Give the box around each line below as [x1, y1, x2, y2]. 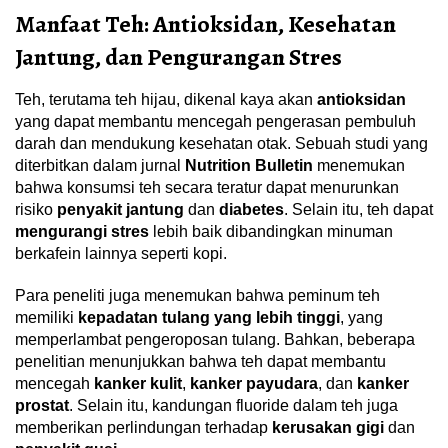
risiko [15, 201, 57, 219]
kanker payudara [190, 375, 318, 393]
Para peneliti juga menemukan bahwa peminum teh [15, 287, 380, 305]
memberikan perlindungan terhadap [15, 419, 272, 437]
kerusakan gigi [272, 419, 384, 437]
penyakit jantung [57, 201, 184, 219]
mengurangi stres [15, 223, 149, 241]
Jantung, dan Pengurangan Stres [15, 41, 342, 74]
